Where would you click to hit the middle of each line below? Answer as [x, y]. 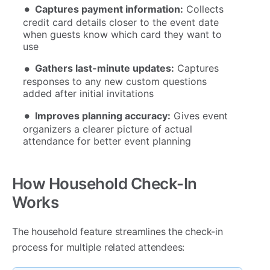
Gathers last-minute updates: [105, 68]
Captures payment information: [109, 9]
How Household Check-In [105, 183]
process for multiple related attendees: [99, 247]
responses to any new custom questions [115, 82]
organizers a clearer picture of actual [108, 129]
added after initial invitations [88, 94]
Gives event [199, 115]
